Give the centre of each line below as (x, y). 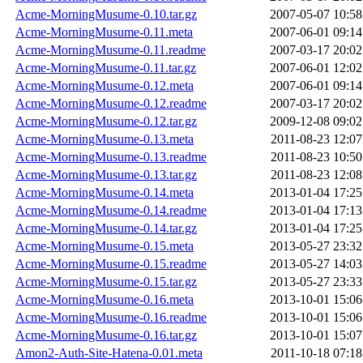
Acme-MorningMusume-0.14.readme (111, 211)
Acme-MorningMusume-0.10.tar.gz (106, 15)
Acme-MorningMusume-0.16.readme (111, 318)
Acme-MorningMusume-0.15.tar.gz (106, 282)
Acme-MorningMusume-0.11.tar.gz (106, 68)
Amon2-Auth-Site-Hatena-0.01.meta (109, 353)
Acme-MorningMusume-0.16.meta (105, 300)
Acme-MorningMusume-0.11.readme (111, 50)
